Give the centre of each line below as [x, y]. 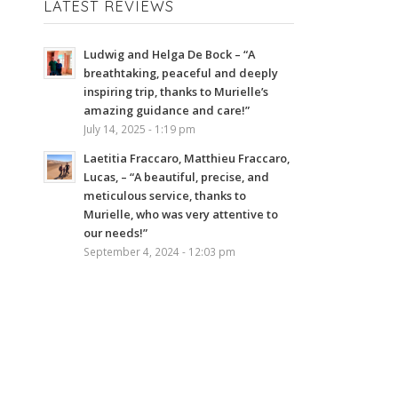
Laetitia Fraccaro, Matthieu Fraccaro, [186, 158]
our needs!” [115, 232]
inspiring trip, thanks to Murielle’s [175, 91]
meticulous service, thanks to [164, 195]
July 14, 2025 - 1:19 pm [139, 128]
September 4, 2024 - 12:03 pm [159, 251]
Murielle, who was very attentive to [180, 214]
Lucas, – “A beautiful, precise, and [176, 176]
